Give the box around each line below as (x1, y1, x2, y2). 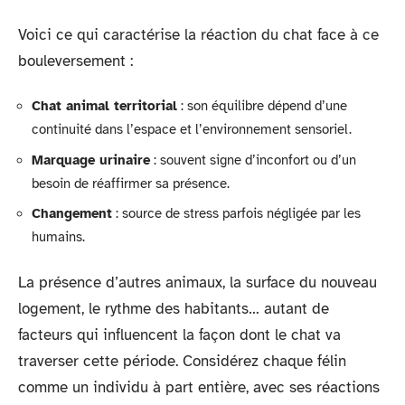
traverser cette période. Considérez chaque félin (18, 351, 346, 371)
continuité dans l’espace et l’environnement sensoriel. (32, 121, 352, 137)
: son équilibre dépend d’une (177, 98, 347, 114)
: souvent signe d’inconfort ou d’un (150, 151, 356, 168)
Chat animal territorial (32, 98, 177, 114)
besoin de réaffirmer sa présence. (32, 174, 230, 192)
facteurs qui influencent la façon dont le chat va (18, 325, 341, 344)
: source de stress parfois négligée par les (112, 205, 361, 221)
